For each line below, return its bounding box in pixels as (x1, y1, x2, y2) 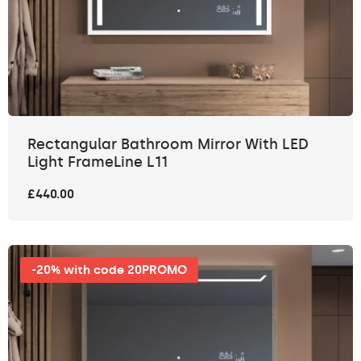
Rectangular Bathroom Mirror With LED (27, 135, 309, 154)
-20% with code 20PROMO (31, 263, 187, 278)
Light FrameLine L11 (27, 153, 168, 172)
